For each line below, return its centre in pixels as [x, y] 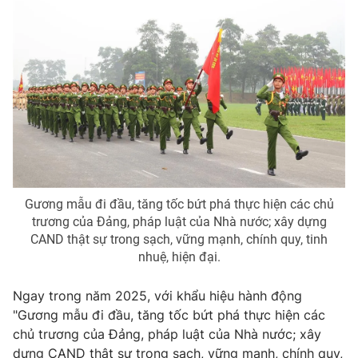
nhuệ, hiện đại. [179, 257]
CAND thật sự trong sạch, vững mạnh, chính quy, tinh [179, 239]
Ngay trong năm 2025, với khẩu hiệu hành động [157, 295]
